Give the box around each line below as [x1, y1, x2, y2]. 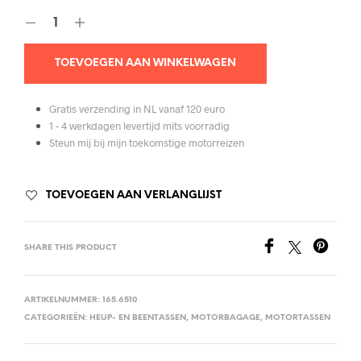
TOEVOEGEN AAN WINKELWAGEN [55, 58, 236, 69]
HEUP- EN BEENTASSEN [89, 313, 186, 322]
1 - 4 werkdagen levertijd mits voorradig [48, 119, 230, 133]
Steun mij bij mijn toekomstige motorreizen [48, 136, 244, 150]
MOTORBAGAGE [191, 313, 260, 322]
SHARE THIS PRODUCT [24, 243, 117, 252]
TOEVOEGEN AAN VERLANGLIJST [46, 189, 222, 201]
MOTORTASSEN [265, 313, 330, 322]
